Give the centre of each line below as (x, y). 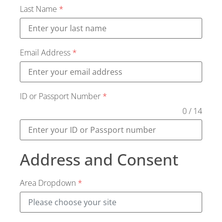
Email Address (46, 53)
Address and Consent (99, 159)
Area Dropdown (49, 183)
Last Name (39, 9)
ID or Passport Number (61, 96)
